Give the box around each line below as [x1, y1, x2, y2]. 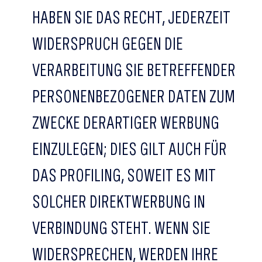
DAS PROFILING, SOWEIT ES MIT [32, 164, 216, 185]
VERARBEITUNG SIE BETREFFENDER [32, 59, 236, 80]
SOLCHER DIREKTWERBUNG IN [32, 191, 205, 212]
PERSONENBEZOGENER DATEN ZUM [32, 85, 235, 106]
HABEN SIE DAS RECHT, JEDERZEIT [32, 6, 230, 27]
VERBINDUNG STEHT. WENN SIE [32, 217, 211, 238]
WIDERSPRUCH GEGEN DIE [32, 33, 183, 54]
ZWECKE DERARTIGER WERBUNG [32, 112, 219, 133]
